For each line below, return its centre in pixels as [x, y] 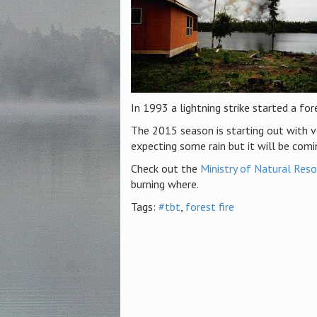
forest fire [209, 207]
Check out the [165, 168]
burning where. [165, 184]
